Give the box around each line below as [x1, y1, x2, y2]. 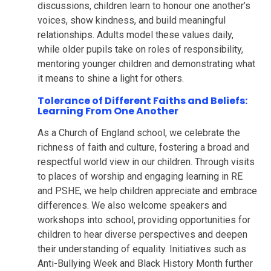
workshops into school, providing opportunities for [38, 214, 251, 226]
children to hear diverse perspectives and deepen [38, 229, 248, 241]
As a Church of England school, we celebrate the [38, 127, 241, 139]
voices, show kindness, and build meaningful [38, 15, 226, 27]
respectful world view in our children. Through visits [38, 156, 255, 168]
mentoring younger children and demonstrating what [38, 58, 256, 70]
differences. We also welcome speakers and [38, 200, 227, 212]
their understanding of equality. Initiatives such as [38, 243, 247, 255]
